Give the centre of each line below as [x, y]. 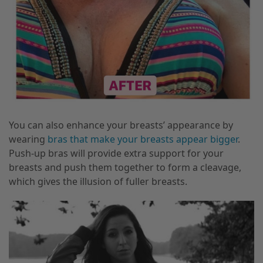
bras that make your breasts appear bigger [143, 139]
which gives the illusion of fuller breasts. [98, 181]
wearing [28, 139]
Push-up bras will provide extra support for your [116, 153]
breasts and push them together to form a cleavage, [125, 167]
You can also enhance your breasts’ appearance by [121, 125]
